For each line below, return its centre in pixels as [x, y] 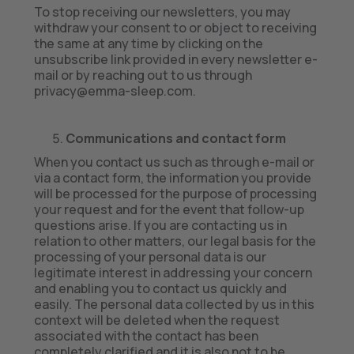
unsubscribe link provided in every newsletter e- [175, 59]
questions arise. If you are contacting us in [160, 225]
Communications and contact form [175, 138]
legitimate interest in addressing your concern [173, 273]
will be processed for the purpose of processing [175, 194]
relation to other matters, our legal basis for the [175, 241]
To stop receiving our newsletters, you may [162, 12]
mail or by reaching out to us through [143, 75]
